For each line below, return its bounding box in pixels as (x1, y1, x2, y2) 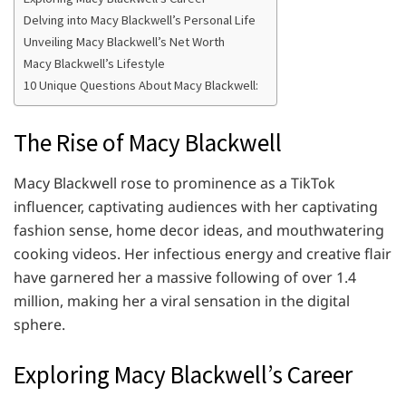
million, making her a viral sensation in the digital (14, 290, 350, 311)
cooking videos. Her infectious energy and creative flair (14, 243, 391, 264)
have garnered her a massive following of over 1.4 (14, 266, 356, 287)
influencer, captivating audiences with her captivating (14, 196, 378, 217)
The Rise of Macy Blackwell (14, 127, 282, 159)
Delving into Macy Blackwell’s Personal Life (24, 11, 256, 28)
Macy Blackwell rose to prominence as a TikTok (14, 172, 335, 193)
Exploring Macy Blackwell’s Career (14, 358, 353, 390)
